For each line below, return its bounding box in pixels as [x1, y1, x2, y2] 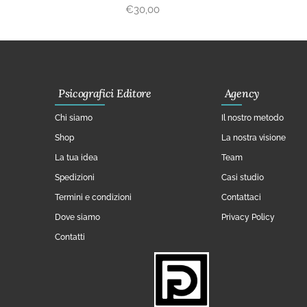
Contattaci [221, 193, 261, 203]
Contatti [55, 232, 85, 243]
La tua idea [55, 153, 98, 163]
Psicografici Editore [58, 86, 151, 101]
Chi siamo [55, 113, 93, 123]
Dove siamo [55, 212, 100, 223]
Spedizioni [55, 173, 95, 183]
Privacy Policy [221, 212, 275, 223]
